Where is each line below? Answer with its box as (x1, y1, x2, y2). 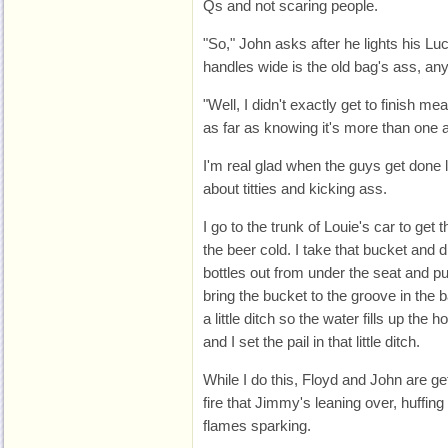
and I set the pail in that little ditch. (203, 333, 420, 350)
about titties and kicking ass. (203, 180, 387, 197)
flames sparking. (203, 417, 311, 434)
